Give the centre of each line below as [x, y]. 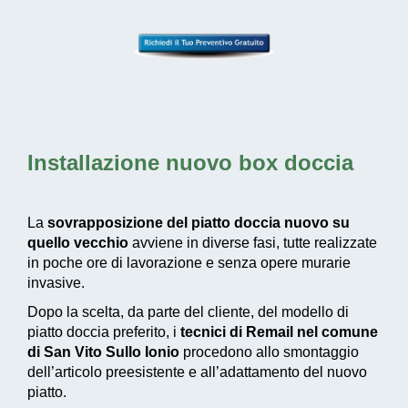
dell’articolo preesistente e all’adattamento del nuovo [197, 372]
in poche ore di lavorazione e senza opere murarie [189, 263]
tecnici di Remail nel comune [279, 332]
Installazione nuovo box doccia [190, 163]
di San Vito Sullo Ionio [103, 352]
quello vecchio [78, 243]
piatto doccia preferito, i [104, 332]
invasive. [56, 283]
